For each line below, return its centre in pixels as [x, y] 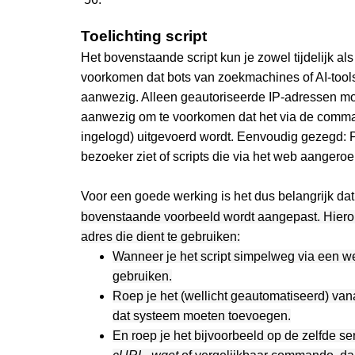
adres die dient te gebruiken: [160, 236]
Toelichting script [144, 36]
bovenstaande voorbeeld [152, 216]
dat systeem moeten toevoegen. [202, 315]
